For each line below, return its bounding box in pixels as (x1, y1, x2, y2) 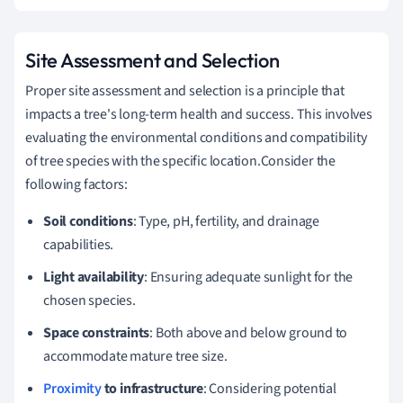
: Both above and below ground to (149, 322, 348, 343)
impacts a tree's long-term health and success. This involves (25, 103, 372, 124)
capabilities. (43, 234, 114, 255)
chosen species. (43, 290, 136, 310)
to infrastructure (101, 378, 203, 399)
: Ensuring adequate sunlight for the (144, 266, 354, 287)
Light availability (43, 266, 145, 287)
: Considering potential (202, 378, 336, 399)
